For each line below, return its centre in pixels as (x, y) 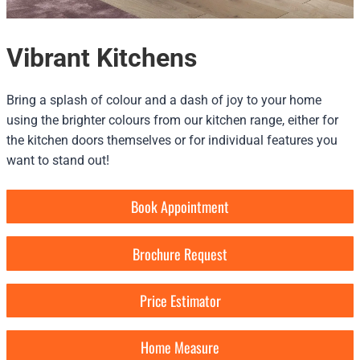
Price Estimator (180, 300)
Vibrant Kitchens (102, 58)
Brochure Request (180, 254)
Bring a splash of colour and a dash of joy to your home (164, 100)
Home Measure (180, 348)
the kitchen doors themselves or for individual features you (172, 140)
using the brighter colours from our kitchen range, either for (172, 120)
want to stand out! (58, 160)
